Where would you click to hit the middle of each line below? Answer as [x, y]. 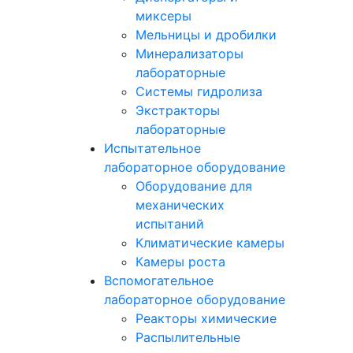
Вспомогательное [159, 281]
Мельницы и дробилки [206, 35]
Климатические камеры [210, 243]
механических [180, 205]
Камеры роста [180, 262]
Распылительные [188, 337]
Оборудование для [194, 186]
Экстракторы [178, 110]
